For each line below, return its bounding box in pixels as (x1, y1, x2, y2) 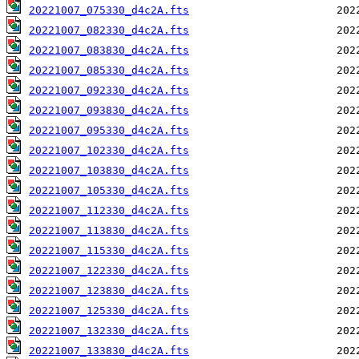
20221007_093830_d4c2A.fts (29, 104, 189, 117)
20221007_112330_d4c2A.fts (29, 204, 189, 217)
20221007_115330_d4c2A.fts (29, 244, 189, 257)
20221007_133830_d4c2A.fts (29, 345, 189, 357)
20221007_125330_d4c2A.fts (29, 305, 189, 317)
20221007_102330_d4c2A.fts (29, 144, 189, 157)
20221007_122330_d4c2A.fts (29, 264, 189, 277)
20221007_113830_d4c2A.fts (29, 224, 189, 237)
